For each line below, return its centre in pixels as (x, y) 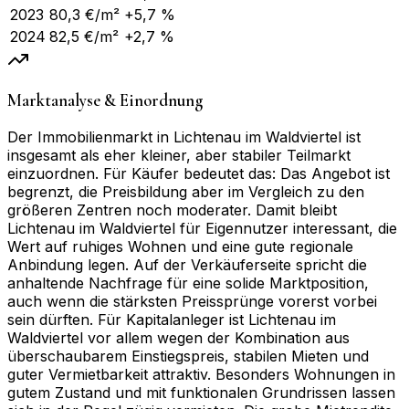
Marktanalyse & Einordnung (105, 101)
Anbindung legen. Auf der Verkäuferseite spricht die (187, 265)
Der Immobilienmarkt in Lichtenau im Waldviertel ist (184, 137)
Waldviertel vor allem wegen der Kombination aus (178, 338)
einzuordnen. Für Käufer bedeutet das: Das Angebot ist (199, 174)
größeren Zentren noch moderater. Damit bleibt (172, 210)
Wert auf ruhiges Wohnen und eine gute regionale (180, 247)
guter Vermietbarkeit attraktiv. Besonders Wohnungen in (201, 375)
